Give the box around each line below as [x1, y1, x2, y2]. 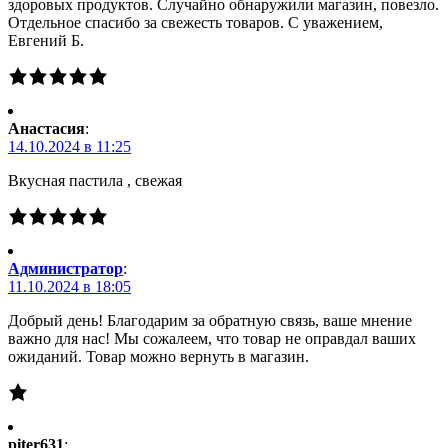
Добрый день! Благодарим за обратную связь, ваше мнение [8, 312, 412, 330]
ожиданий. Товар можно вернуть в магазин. [8, 348, 309, 366]
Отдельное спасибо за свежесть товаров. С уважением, [8, 14, 383, 32]
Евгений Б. [8, 32, 84, 50]
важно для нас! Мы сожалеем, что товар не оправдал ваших [8, 330, 416, 348]
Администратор [8, 260, 123, 278]
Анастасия [8, 120, 85, 138]
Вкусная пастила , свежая [8, 172, 182, 190]
